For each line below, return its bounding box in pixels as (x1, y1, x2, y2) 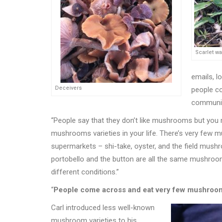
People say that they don (54, 116, 134, 125)
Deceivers (55, 85, 82, 92)
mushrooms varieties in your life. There (51, 129, 178, 138)
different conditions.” (51, 167, 119, 177)
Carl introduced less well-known (51, 203, 155, 213)
